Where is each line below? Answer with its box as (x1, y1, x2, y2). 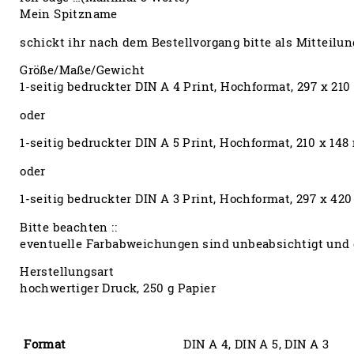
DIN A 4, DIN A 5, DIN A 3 (183, 336, 330, 352)
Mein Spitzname (20, 6, 118, 22)
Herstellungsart (20, 264, 115, 280)
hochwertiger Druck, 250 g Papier (20, 281, 217, 296)
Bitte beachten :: (20, 219, 118, 235)
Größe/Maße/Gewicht (20, 62, 145, 78)
